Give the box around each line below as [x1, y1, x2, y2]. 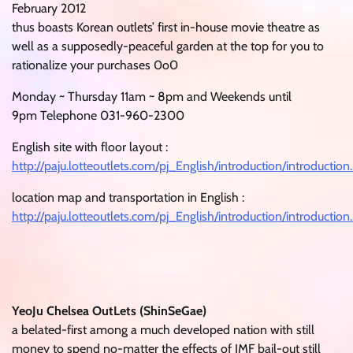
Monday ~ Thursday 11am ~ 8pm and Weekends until [12, 88, 292, 104]
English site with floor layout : [12, 139, 168, 154]
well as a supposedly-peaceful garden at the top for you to [12, 38, 324, 54]
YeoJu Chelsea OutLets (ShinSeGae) [12, 303, 206, 318]
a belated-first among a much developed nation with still [12, 321, 314, 337]
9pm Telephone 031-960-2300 [12, 107, 184, 123]
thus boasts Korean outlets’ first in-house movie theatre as [12, 19, 320, 35]
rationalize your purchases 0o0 [12, 57, 178, 72]
